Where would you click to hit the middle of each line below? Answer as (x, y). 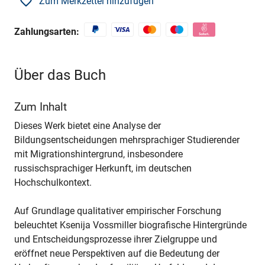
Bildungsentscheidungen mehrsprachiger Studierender (127, 140)
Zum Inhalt (41, 107)
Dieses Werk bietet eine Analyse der (88, 125)
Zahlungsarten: (47, 31)
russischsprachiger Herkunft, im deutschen (103, 168)
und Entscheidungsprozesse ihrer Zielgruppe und (116, 239)
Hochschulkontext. (53, 182)
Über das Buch (60, 75)
